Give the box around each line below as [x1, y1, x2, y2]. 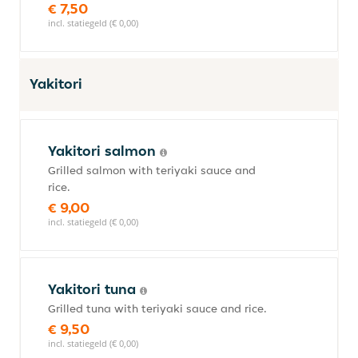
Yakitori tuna [48, 280, 140, 298]
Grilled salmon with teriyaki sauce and [48, 163, 256, 177]
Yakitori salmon [48, 141, 160, 160]
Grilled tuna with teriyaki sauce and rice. [48, 301, 267, 316]
